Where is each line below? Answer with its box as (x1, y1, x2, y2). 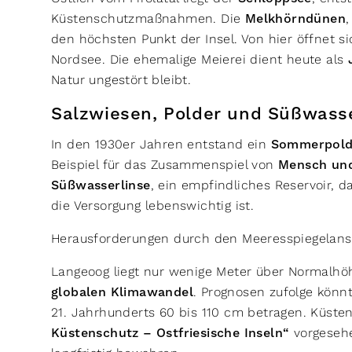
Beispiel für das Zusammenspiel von (51, 157, 278, 172)
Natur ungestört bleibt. (51, 72, 196, 87)
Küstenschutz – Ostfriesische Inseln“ (51, 325, 290, 341)
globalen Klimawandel (51, 284, 193, 300)
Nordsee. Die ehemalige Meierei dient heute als (51, 52, 348, 67)
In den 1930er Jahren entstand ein (51, 137, 271, 152)
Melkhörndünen (244, 11, 346, 27)
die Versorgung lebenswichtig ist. (51, 198, 258, 213)
